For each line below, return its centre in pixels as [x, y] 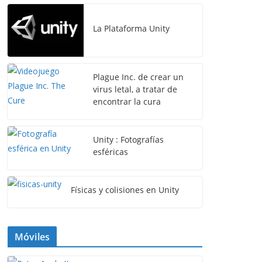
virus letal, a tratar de [135, 89]
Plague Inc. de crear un [138, 77]
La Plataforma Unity [131, 28]
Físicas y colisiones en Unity [125, 190]
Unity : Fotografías [128, 139]
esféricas [111, 152]
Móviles [32, 237]
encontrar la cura [127, 101]
